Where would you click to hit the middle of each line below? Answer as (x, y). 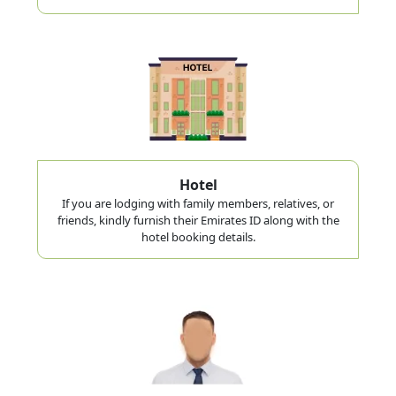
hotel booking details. (198, 236)
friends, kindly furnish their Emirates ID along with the (198, 220)
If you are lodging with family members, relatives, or (198, 203)
